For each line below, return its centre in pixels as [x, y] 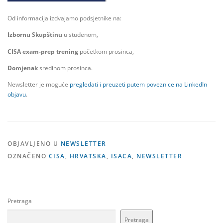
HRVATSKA [88, 156]
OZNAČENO [28, 156]
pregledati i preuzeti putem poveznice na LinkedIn [138, 84]
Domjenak [23, 68]
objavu [17, 94]
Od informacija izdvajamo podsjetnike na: [64, 18]
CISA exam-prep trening [43, 51]
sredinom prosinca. [66, 68]
